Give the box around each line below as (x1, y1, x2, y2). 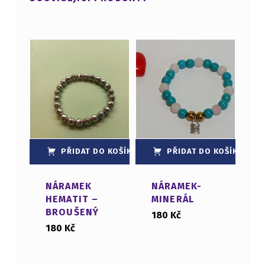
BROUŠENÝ (45, 206, 99, 218)
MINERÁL (151, 193, 195, 205)
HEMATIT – (45, 193, 99, 205)
